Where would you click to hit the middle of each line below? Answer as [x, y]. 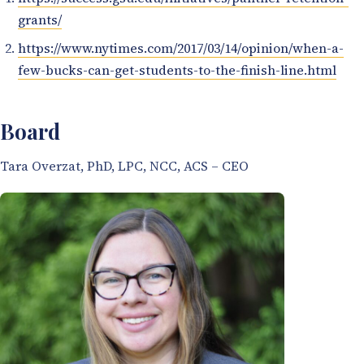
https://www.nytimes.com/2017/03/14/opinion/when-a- [181, 48]
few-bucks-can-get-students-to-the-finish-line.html [178, 69]
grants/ [40, 19]
